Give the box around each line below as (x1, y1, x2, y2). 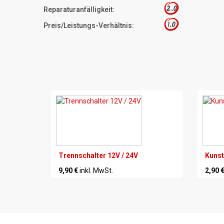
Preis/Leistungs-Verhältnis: (43, 21, 134, 29)
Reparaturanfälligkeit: (43, 5, 114, 13)
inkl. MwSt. (79, 166, 113, 174)
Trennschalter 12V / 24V (58, 151, 138, 159)
